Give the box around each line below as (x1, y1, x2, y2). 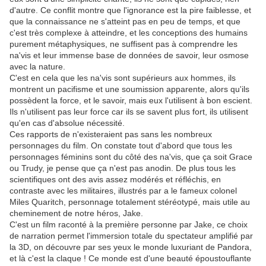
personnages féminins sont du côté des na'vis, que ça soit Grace (9, 152, 252, 162)
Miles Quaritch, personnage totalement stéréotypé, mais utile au (9, 197, 250, 207)
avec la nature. (9, 62, 65, 72)
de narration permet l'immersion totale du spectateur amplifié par (9, 231, 253, 241)
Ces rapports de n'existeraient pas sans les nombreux (9, 129, 212, 140)
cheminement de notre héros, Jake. (9, 208, 143, 218)
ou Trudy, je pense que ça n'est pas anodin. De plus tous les (9, 163, 236, 173)
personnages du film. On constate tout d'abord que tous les (9, 141, 232, 151)
